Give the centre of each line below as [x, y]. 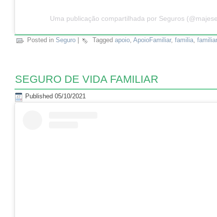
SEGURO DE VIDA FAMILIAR [87, 79]
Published [39, 96]
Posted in [40, 40]
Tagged [103, 40]
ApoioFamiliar [152, 40]
